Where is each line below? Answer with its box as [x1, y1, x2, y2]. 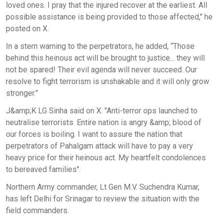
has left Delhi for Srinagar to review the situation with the [6, 194, 199, 203]
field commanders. [6, 205, 69, 215]
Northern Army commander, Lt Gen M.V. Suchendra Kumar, [6, 182, 199, 192]
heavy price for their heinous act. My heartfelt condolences [6, 153, 206, 162]
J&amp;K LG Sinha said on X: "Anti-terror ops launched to [6, 106, 197, 115]
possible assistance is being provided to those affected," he [6, 12, 213, 22]
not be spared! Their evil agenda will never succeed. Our [6, 65, 197, 74]
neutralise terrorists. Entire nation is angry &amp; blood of [6, 117, 201, 127]
